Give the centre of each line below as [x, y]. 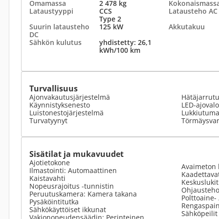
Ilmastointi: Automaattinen [73, 170]
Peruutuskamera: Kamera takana [83, 194]
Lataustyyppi [51, 11]
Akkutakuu [187, 27]
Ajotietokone [50, 163]
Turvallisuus [54, 88]
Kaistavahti [47, 178]
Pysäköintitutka [54, 202]
